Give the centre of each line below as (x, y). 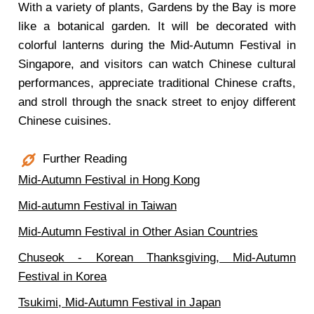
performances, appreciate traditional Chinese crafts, (157, 83)
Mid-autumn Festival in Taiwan (97, 206)
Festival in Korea (62, 277)
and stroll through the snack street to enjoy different (157, 102)
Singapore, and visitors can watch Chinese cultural (157, 64)
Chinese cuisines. (65, 121)
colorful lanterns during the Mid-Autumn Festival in (157, 45)
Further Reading (83, 159)
